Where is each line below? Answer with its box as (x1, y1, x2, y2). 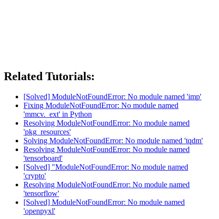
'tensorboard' (23, 154, 63, 163)
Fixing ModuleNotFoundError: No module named (23, 101, 178, 110)
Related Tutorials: (4, 69, 95, 83)
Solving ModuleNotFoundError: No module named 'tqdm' (23, 136, 203, 145)
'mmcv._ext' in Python (23, 110, 92, 119)
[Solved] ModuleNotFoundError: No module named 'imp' (23, 92, 201, 101)
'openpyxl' (23, 207, 55, 216)
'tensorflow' (23, 189, 59, 198)
